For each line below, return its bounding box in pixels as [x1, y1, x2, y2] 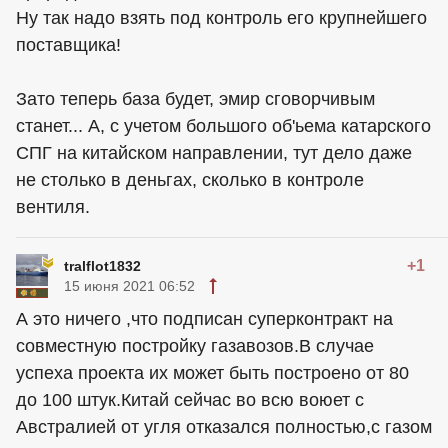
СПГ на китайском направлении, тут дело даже [16, 143, 412, 163]
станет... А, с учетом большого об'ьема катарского [16, 116, 431, 136]
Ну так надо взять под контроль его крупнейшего [16, 8, 427, 28]
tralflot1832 [64, 258, 141, 274]
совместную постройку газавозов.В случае [16, 336, 374, 356]
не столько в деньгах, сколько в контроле [16, 170, 364, 190]
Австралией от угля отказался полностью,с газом [16, 417, 432, 437]
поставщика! [16, 35, 121, 55]
